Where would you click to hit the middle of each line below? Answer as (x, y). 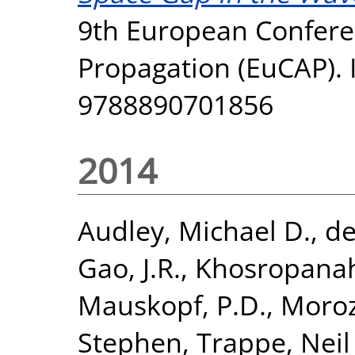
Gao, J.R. (129, 267)
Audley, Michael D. (194, 230)
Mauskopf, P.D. (172, 304)
